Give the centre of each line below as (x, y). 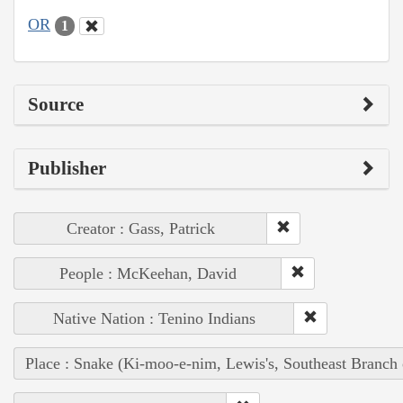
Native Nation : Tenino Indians (154, 318)
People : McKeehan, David (148, 273)
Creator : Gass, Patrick (141, 228)
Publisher (67, 168)
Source (56, 104)
